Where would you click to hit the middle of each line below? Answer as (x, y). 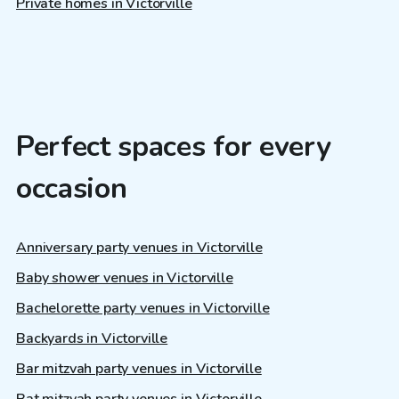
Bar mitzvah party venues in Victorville (139, 369)
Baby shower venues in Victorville (125, 278)
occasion (72, 188)
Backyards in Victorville (92, 339)
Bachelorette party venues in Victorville (143, 309)
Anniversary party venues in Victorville (139, 248)
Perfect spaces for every (174, 146)
